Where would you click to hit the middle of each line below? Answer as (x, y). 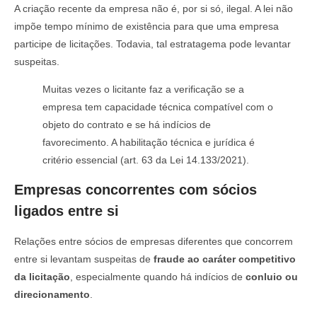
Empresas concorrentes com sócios (136, 190)
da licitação (42, 277)
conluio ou (272, 277)
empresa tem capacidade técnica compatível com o (158, 106)
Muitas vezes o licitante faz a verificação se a (143, 89)
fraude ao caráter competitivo (225, 259)
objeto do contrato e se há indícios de (127, 124)
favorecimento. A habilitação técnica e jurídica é (149, 142)
